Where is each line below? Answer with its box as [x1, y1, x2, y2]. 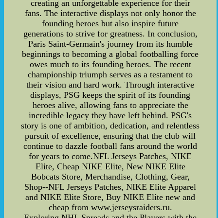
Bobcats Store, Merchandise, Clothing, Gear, [31, 172, 190, 182]
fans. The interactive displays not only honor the [24, 8, 196, 18]
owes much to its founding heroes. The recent [29, 59, 191, 70]
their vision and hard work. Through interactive [26, 80, 195, 90]
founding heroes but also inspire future [42, 18, 179, 29]
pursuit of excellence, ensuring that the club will [25, 131, 196, 141]
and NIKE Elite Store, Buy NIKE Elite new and [25, 192, 196, 202]
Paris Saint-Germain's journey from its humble [28, 39, 193, 49]
